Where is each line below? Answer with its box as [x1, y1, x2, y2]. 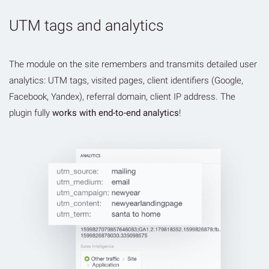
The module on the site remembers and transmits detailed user [9, 59, 257, 70]
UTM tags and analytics [9, 17, 164, 35]
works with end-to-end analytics [52, 107, 179, 119]
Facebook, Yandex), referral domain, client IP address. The [9, 91, 235, 103]
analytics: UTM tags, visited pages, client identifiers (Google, [9, 75, 243, 86]
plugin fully [9, 107, 52, 119]
